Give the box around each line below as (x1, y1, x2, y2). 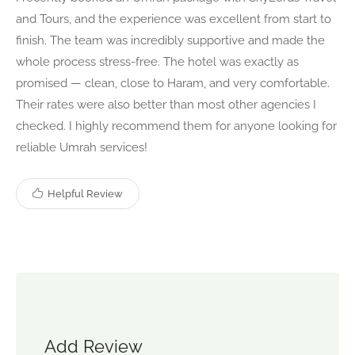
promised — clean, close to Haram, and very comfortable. (16, 75, 330, 90)
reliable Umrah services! (16, 139, 147, 155)
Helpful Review (45, 187, 123, 200)
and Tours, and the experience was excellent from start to (16, 11, 331, 26)
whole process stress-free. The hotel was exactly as (16, 54, 299, 69)
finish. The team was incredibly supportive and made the (16, 32, 325, 48)
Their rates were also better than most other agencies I (16, 97, 316, 112)
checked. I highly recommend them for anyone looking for (16, 118, 337, 133)
